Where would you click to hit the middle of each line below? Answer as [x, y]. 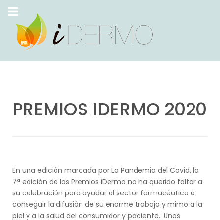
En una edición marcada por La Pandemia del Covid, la [106, 170]
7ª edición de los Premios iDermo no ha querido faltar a [107, 182]
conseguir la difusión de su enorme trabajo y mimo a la [107, 204]
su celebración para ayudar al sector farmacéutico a [104, 193]
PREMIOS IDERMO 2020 [110, 109]
